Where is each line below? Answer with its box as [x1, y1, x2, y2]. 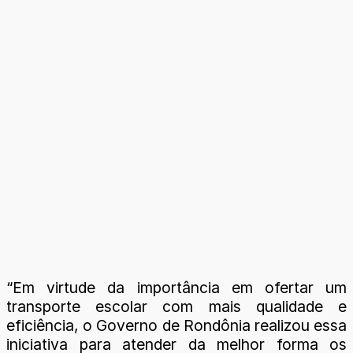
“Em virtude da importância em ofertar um [6, 277, 347, 297]
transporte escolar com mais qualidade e [6, 296, 347, 316]
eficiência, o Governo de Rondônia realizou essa [6, 315, 347, 335]
